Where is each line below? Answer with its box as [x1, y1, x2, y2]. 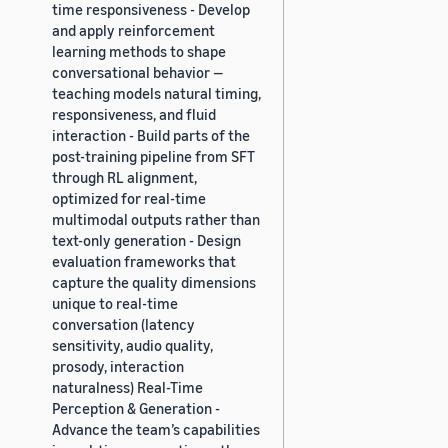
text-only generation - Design [52, 230, 241, 249]
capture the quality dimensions [52, 272, 256, 291]
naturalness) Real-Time [52, 377, 203, 396]
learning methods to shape [52, 41, 226, 60]
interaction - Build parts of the [52, 125, 250, 144]
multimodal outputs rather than [52, 209, 260, 228]
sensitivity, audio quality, [52, 335, 213, 354]
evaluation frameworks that [52, 251, 236, 270]
